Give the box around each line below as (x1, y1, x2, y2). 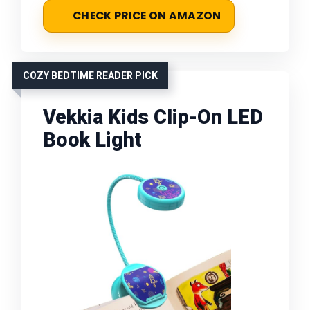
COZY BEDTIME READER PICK (23, 69, 158, 81)
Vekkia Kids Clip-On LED (43, 104, 263, 129)
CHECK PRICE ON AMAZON (73, 8, 221, 23)
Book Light (43, 127, 142, 152)
